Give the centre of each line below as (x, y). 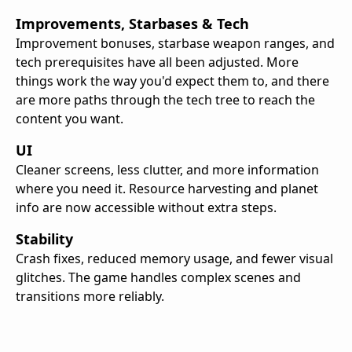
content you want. (70, 118)
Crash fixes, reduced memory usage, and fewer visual (174, 258)
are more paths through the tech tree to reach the (165, 99)
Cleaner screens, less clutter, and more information (167, 169)
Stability (44, 238)
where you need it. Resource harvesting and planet (167, 188)
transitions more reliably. (90, 296)
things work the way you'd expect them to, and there (172, 81)
